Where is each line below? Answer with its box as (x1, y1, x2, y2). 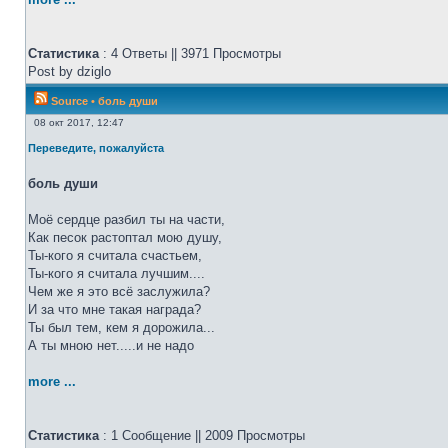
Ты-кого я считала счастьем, (28, 248, 202, 263)
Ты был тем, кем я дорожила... (28, 320, 215, 335)
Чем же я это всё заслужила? (28, 284, 210, 299)
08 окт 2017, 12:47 (31, 117, 124, 128)
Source (48, 95, 88, 107)
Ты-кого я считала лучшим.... (28, 266, 205, 281)
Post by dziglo (28, 64, 111, 79)
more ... (28, 374, 76, 389)
